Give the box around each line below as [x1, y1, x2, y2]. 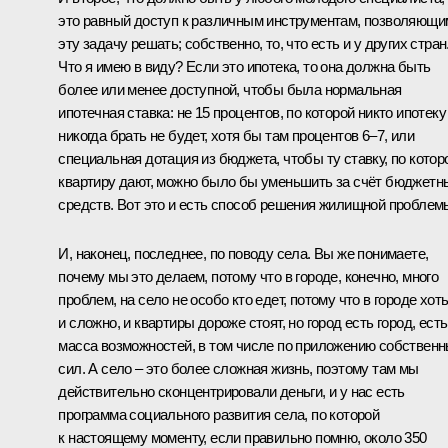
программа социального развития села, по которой [58, 405, 380, 423]
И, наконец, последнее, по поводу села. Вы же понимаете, [58, 244, 429, 262]
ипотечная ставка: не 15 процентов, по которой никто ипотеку [58, 103, 446, 121]
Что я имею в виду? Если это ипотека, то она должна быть [58, 57, 431, 75]
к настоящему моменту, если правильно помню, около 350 [58, 428, 427, 446]
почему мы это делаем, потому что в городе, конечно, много [58, 267, 439, 285]
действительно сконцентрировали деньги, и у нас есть [58, 382, 405, 400]
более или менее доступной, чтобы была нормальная [58, 80, 402, 98]
